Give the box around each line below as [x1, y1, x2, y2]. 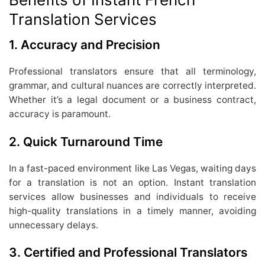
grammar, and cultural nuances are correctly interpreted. [9, 80, 256, 92]
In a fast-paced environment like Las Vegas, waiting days [9, 162, 256, 174]
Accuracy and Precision [21, 37, 160, 52]
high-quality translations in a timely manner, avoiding [9, 205, 256, 216]
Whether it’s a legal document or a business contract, [9, 94, 256, 106]
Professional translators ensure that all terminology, [9, 66, 256, 77]
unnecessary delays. [9, 219, 98, 231]
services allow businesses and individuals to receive [9, 190, 256, 202]
